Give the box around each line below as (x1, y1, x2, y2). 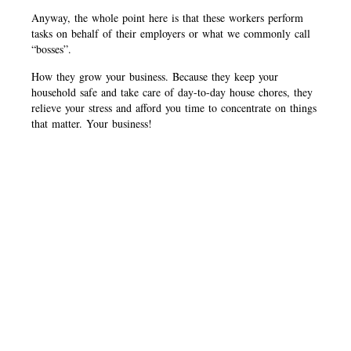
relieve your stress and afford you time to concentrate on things (31, 100, 317, 115)
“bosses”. (31, 42, 76, 57)
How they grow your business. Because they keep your (31, 68, 278, 84)
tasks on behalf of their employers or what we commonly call (31, 26, 310, 42)
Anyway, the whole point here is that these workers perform (31, 10, 303, 26)
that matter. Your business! (31, 115, 152, 131)
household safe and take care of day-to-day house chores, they (31, 84, 313, 100)
